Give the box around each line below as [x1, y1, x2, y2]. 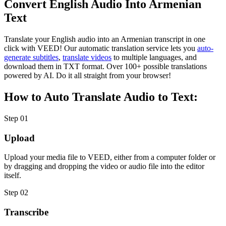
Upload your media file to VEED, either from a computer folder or [4, 153, 215, 162]
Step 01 [4, 114, 28, 123]
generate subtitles [4, 53, 59, 62]
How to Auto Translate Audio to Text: [4, 90, 198, 104]
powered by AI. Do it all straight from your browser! [4, 71, 171, 80]
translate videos [63, 53, 111, 62]
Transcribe [4, 207, 48, 218]
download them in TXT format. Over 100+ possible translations [4, 62, 207, 71]
